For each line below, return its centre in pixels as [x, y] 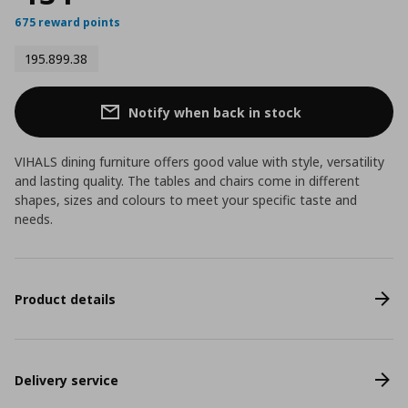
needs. [34, 219]
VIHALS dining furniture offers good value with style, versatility [199, 162]
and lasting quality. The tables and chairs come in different [187, 181]
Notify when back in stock [215, 112]
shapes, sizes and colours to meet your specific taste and [186, 200]
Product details [65, 299]
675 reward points [67, 22]
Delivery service [66, 380]
